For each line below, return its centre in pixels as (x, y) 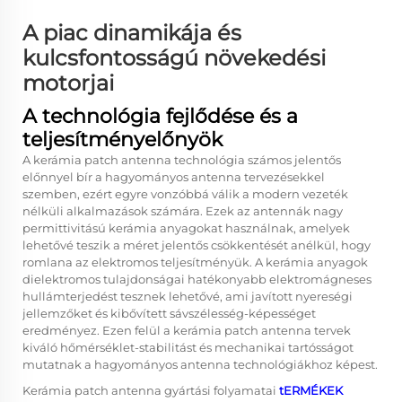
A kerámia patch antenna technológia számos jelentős (182, 160)
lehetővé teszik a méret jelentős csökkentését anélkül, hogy (197, 245)
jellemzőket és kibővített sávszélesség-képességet (169, 313)
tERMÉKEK (311, 390)
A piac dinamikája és (132, 33)
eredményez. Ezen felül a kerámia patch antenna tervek (187, 330)
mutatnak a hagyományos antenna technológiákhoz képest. (200, 364)
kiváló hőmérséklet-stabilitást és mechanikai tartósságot (188, 347)
